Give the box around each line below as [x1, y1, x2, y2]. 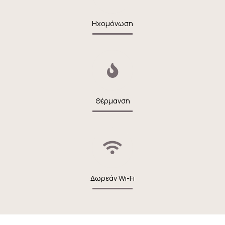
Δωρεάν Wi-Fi [90, 173, 135, 183]
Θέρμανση [95, 95, 130, 105]
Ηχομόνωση [92, 18, 133, 28]
